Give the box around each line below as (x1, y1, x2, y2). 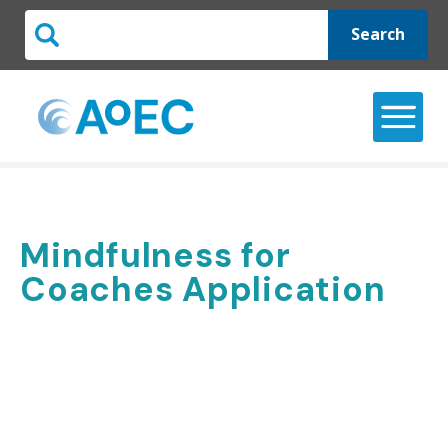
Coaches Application (19, 267, 386, 313)
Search (351, 23, 406, 46)
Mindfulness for (19, 233, 291, 279)
